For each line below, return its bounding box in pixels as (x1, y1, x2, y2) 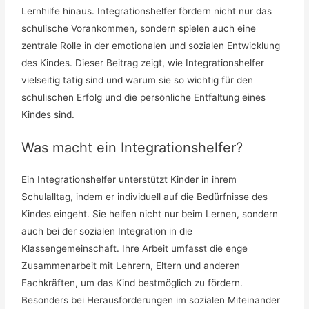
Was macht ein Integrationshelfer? (21, 139, 243, 157)
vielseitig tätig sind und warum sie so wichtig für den (21, 74, 254, 86)
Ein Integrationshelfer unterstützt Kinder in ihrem (21, 174, 237, 186)
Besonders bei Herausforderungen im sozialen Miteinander (21, 295, 281, 306)
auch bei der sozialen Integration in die (21, 226, 193, 237)
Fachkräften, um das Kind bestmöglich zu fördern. (21, 277, 243, 289)
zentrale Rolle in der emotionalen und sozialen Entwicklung (21, 39, 281, 51)
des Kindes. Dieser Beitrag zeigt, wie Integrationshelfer (21, 57, 265, 68)
